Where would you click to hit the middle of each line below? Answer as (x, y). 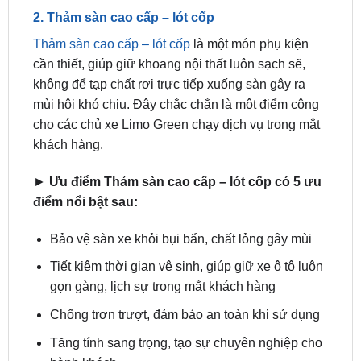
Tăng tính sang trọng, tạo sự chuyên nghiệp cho (186, 301)
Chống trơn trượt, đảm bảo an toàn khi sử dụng (185, 273)
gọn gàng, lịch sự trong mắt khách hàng (162, 245)
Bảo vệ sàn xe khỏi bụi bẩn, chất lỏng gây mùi (180, 197)
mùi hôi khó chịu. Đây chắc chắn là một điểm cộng (176, 63)
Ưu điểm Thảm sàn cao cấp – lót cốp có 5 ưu (185, 140)
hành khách (83, 321)
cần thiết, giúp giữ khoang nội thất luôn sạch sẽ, (169, 23)
